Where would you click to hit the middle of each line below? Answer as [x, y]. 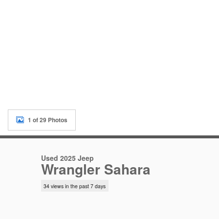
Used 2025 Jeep [67, 158]
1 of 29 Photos [48, 120]
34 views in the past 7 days [75, 186]
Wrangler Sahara [96, 169]
